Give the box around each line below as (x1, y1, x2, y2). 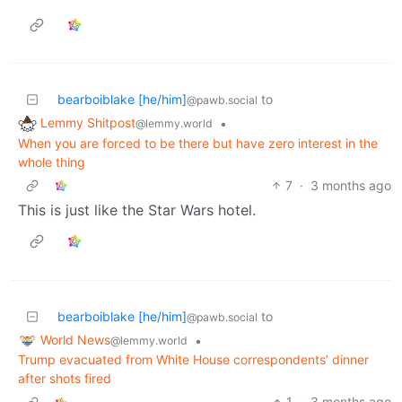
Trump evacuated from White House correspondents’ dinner (18, 352, 369, 368)
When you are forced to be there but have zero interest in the (18, 135, 378, 151)
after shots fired (18, 371, 111, 387)
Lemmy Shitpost (40, 115, 135, 131)
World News (40, 331, 110, 347)
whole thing (18, 153, 85, 170)
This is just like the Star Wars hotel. (18, 200, 256, 219)
